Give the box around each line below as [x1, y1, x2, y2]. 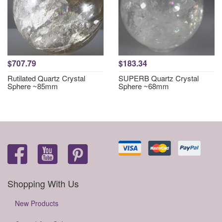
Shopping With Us [7, 177, 79, 190]
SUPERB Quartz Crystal [118, 73, 199, 83]
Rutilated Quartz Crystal [7, 73, 85, 83]
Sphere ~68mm [118, 81, 169, 91]
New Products [15, 198, 58, 208]
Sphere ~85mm [7, 81, 58, 91]
